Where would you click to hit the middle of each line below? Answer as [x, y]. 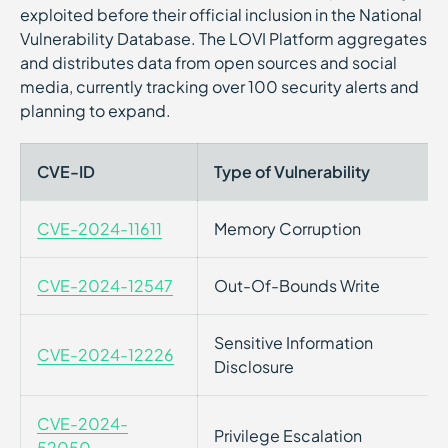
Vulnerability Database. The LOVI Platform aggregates [223, 38]
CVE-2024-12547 [105, 285]
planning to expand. [95, 110]
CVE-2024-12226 [105, 354]
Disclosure [254, 366]
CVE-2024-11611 [99, 228]
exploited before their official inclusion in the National [221, 14]
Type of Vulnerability [292, 171]
